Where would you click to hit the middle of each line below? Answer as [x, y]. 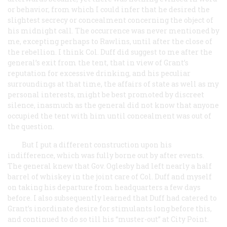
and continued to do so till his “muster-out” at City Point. [108, 219]
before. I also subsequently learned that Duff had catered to [112, 198]
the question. [31, 126]
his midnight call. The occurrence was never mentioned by [113, 30]
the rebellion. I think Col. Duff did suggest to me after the [110, 52]
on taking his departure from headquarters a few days [104, 187]
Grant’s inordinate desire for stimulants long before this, [110, 208]
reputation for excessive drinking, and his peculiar [99, 73]
